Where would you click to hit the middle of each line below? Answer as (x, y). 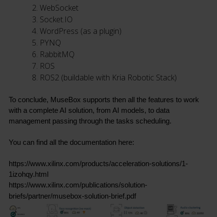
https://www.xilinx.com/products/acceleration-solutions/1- (98, 164)
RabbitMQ (57, 54)
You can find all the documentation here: (71, 143)
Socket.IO (56, 20)
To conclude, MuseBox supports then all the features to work (104, 100)
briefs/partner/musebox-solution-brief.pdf (72, 196)
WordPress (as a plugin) (80, 31)
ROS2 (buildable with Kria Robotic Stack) (108, 78)
